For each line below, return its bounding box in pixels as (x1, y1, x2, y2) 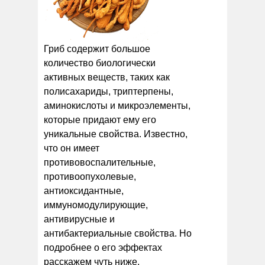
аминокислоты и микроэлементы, (44, 100, 190, 111)
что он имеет (44, 143, 99, 153)
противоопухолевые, (44, 171, 136, 182)
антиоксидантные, (44, 185, 124, 196)
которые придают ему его (44, 114, 156, 125)
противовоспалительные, (44, 157, 156, 167)
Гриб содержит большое (44, 43, 150, 54)
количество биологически (44, 57, 156, 68)
